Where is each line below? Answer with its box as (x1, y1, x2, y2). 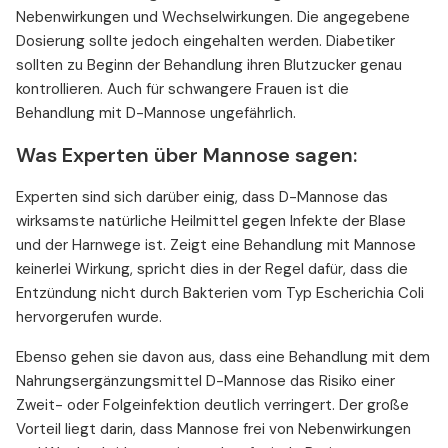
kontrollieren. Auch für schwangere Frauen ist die (16, 79, 349, 100)
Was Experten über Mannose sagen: (16, 142, 357, 169)
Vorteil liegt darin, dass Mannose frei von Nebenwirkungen (16, 419, 411, 440)
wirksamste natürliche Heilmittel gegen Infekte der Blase (16, 211, 406, 232)
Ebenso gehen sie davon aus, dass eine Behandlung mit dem (16, 347, 430, 368)
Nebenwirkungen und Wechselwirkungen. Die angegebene (16, 7, 410, 28)
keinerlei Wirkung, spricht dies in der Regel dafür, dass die (16, 259, 408, 280)
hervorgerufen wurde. (16, 307, 162, 328)
